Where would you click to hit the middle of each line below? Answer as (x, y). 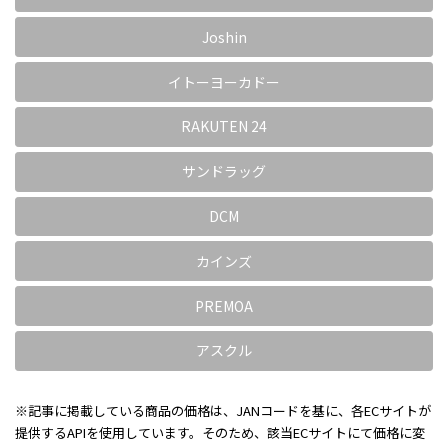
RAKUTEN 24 (224, 126)
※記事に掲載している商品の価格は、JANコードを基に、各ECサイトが (223, 410)
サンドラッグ (224, 171)
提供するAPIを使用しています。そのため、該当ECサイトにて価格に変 (220, 432)
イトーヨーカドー (224, 81)
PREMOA (224, 305)
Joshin (224, 36)
